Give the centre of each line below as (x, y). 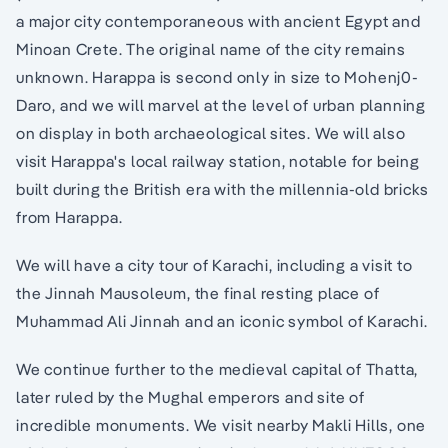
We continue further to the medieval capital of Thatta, (217, 369)
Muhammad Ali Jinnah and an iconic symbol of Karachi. (222, 321)
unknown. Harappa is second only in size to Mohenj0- (217, 77)
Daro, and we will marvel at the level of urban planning (221, 105)
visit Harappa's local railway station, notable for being (218, 161)
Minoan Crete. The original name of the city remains (211, 49)
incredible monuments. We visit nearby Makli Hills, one (221, 425)
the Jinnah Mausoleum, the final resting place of (198, 293)
